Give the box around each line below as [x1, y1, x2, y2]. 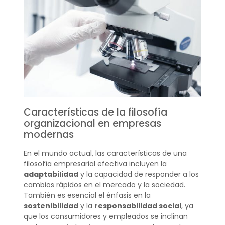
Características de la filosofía [23, 105, 167, 120]
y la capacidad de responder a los [78, 169, 199, 180]
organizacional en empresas [23, 117, 161, 131]
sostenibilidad [23, 201, 78, 211]
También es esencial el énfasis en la [23, 190, 151, 201]
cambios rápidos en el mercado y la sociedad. [23, 180, 185, 190]
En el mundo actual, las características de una [23, 148, 187, 159]
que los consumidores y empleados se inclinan [23, 211, 188, 222]
